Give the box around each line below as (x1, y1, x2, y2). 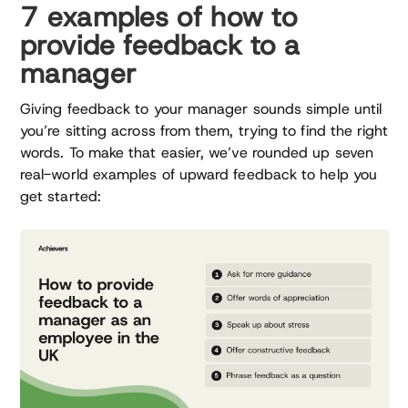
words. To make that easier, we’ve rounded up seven (20, 143, 373, 162)
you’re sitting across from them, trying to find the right (20, 121, 389, 140)
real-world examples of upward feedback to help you (20, 165, 377, 184)
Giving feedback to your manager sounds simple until (20, 99, 382, 118)
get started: (20, 187, 101, 206)
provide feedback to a (20, 27, 301, 63)
